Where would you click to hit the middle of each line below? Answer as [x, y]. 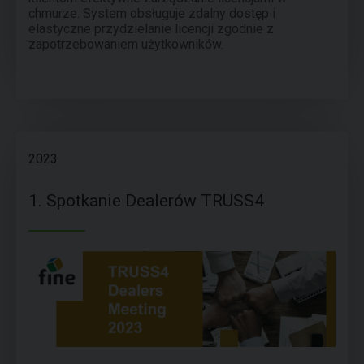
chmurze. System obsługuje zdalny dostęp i [152, 13]
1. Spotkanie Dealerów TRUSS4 [146, 201]
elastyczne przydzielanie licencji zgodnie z [151, 29]
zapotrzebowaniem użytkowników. [126, 44]
